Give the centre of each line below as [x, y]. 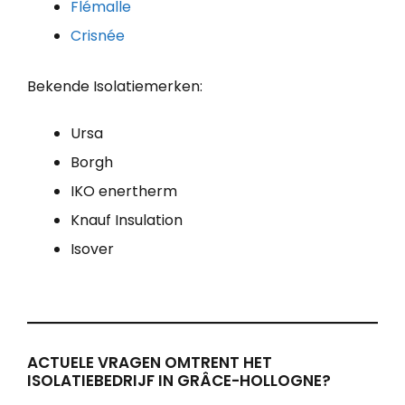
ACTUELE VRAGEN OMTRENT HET [150, 362]
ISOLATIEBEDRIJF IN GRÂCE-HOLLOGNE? [179, 380]
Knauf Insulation [127, 220]
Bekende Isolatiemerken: [115, 86]
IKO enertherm [124, 191]
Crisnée [98, 35]
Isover [92, 249]
